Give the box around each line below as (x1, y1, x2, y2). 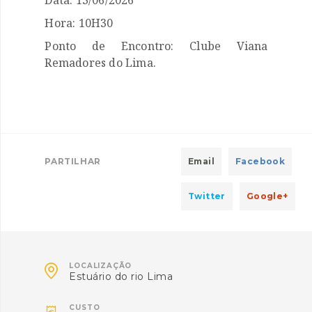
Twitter (187, 190, 226, 201)
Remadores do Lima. (45, 54, 156, 70)
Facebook (235, 155, 286, 166)
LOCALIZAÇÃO (69, 260, 132, 270)
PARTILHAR (45, 155, 101, 166)
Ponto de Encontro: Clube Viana (45, 38, 268, 54)
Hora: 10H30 (45, 15, 114, 31)
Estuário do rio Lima (69, 270, 173, 283)
